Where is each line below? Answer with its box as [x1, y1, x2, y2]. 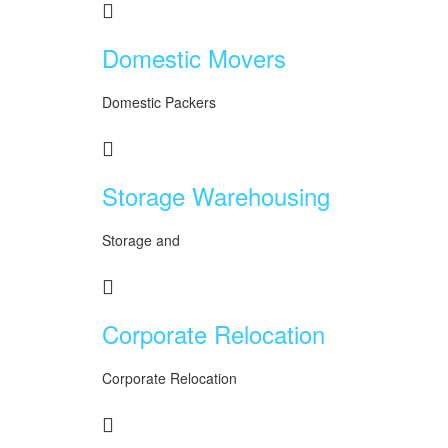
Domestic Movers [102, 40, 286, 75]
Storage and [102, 230, 180, 250]
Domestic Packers [102, 92, 216, 112]
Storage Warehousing [102, 178, 330, 213]
